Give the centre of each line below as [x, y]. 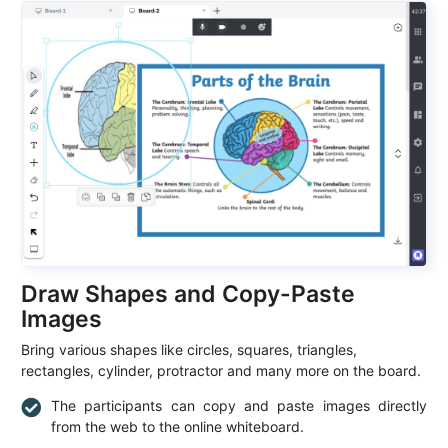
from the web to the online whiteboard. [177, 426]
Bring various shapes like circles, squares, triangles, [189, 349]
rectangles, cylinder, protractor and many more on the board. [221, 370]
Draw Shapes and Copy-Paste [188, 293]
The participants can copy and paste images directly [239, 405]
